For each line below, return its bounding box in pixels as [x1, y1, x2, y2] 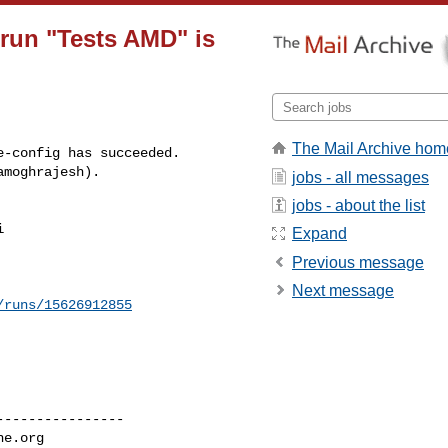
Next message [292, 282, 394, 300]
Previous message [292, 253, 424, 271]
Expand [292, 225, 347, 243]
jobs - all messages [292, 168, 429, 186]
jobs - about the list [292, 196, 425, 214]
